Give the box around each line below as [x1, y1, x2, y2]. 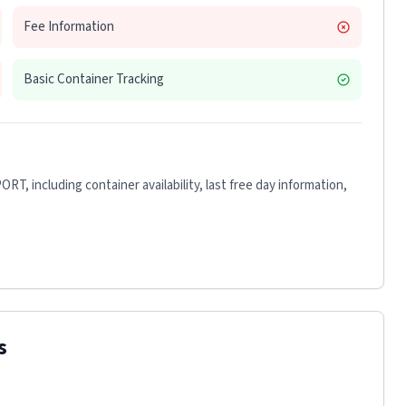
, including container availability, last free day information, [25, 176, 347, 195]
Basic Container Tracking [24, 70, 164, 89]
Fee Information [24, 17, 114, 36]
